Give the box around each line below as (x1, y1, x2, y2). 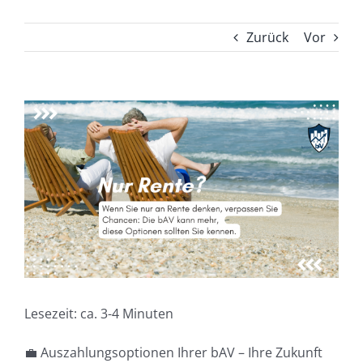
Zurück (246, 28, 288, 46)
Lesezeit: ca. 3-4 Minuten (23, 304, 173, 322)
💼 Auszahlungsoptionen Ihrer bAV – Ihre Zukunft (23, 343, 322, 361)
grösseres (23, 125, 84, 143)
